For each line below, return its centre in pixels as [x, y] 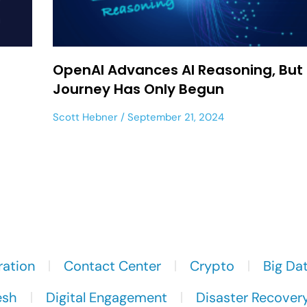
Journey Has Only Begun [139, 89]
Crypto [212, 266]
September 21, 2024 [175, 117]
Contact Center [112, 266]
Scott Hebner [86, 117]
